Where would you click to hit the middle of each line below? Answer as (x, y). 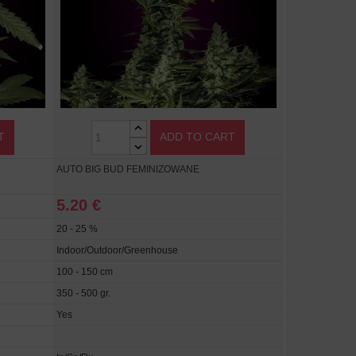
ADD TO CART (198, 136)
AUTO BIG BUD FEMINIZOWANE (128, 170)
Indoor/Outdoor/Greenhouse (117, 251)
